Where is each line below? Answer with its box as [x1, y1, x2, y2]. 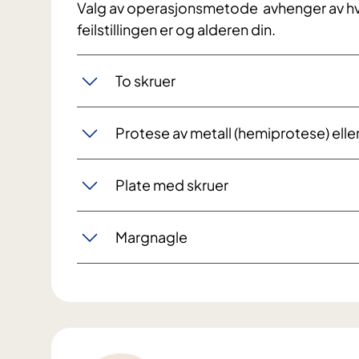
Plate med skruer [115, 175, 228, 195]
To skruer [115, 71, 175, 91]
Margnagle [115, 228, 188, 247]
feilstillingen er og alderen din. [77, 19, 276, 38]
